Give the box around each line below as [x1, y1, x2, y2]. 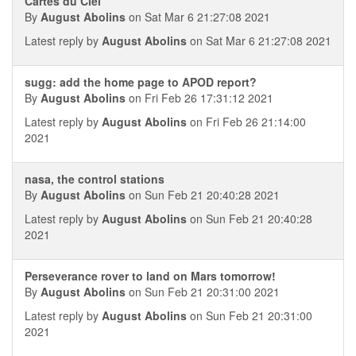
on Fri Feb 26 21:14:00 [187, 114, 306, 130]
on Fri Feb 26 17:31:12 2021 [126, 90, 273, 106]
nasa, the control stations [25, 171, 164, 187]
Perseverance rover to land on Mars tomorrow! [25, 268, 276, 284]
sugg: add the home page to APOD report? [25, 74, 257, 90]
